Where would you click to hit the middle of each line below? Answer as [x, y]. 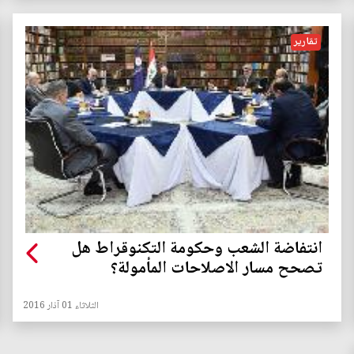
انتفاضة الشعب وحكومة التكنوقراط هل [197, 250]
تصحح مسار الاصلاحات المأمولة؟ [217, 269]
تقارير [306, 42]
